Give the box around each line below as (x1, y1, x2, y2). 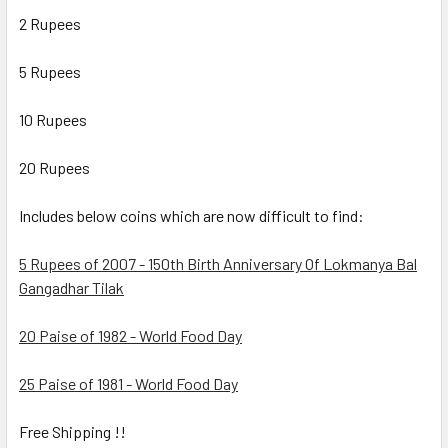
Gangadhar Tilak (19, 277, 124, 297)
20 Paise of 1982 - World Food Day (19, 325, 242, 345)
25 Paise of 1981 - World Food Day (19, 373, 238, 393)
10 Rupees (19, 109, 87, 129)
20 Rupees (19, 157, 90, 177)
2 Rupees (19, 13, 81, 33)
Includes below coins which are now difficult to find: (19, 205, 364, 225)
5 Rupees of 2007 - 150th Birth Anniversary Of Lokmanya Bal (19, 253, 417, 273)
